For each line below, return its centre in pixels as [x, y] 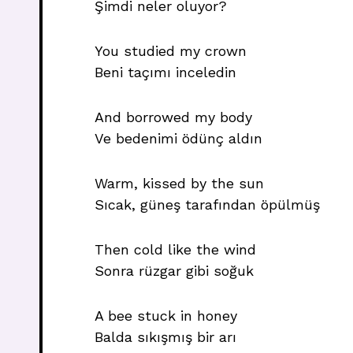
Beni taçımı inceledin [165, 72]
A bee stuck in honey [166, 316]
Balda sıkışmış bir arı [165, 337]
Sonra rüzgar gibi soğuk [174, 271]
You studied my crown [171, 51]
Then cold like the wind [175, 249]
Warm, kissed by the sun [179, 183]
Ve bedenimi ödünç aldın [178, 138]
